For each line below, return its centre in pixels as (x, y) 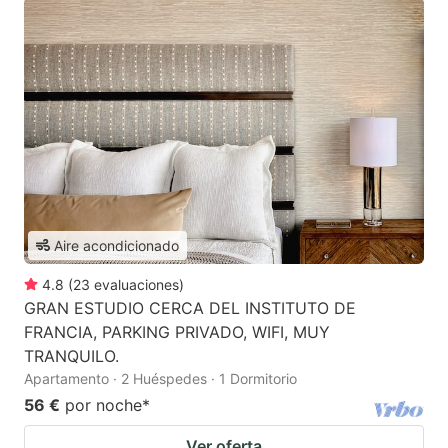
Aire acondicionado (116, 245)
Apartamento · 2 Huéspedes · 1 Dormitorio (160, 378)
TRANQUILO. (71, 355)
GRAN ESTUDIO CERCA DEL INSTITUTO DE (190, 307)
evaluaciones (136, 284)
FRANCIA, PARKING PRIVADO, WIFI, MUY (177, 331)
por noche (103, 404)
